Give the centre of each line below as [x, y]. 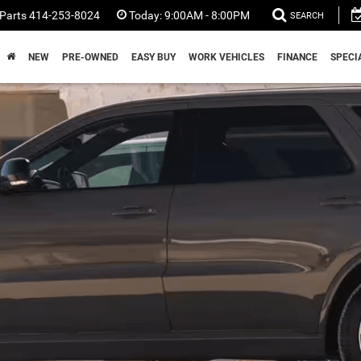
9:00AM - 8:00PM [206, 15]
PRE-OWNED [90, 57]
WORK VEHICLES [226, 57]
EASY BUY [154, 57]
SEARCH [307, 16]
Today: [145, 15]
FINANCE [297, 57]
